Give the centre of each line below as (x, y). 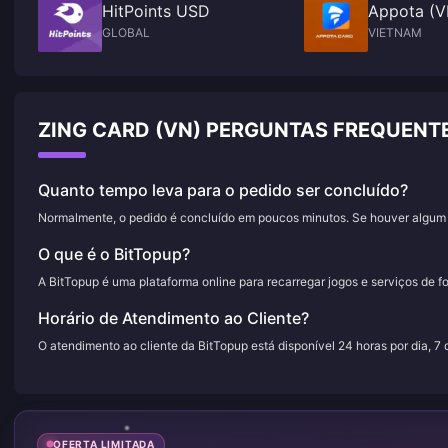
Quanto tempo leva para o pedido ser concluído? (223, 190)
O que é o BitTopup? (114, 254)
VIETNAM (395, 32)
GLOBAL (126, 32)
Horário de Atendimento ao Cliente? (173, 318)
